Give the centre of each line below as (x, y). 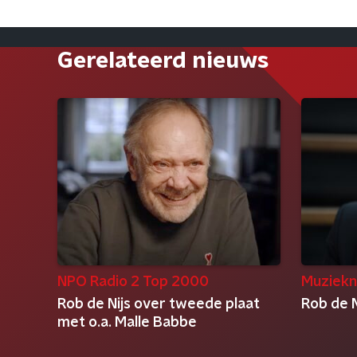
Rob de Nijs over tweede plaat (159, 304)
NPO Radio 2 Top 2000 (133, 282)
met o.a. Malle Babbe (127, 323)
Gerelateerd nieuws (163, 61)
